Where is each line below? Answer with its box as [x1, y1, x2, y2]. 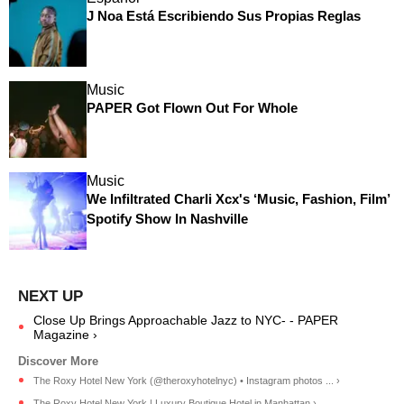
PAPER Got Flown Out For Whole [86, 99, 298, 115]
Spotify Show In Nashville [86, 211, 248, 227]
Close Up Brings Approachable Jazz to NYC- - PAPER [33, 312, 338, 327]
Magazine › [33, 326, 97, 342]
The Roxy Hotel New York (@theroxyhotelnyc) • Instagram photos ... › [33, 374, 340, 386]
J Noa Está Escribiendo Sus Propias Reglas [86, 8, 361, 23]
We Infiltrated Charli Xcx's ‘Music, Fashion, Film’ [86, 191, 390, 207]
